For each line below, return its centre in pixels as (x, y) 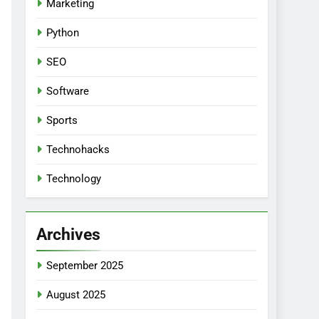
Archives (68, 234)
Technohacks (78, 149)
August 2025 (76, 294)
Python (63, 32)
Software (68, 91)
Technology (74, 178)
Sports (62, 120)
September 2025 (85, 265)
